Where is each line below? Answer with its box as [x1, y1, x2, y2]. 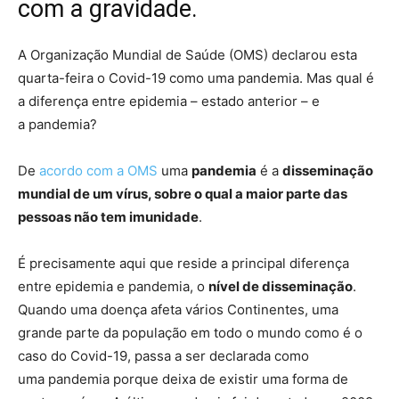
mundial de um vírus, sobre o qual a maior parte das [18, 185, 347, 203]
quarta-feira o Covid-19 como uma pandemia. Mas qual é [18, 69, 374, 87]
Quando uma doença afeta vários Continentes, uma [18, 301, 338, 319]
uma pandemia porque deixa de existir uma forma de [18, 370, 348, 388]
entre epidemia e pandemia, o [18, 278, 208, 296]
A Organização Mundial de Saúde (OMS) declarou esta [18, 46, 357, 64]
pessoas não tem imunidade [18, 208, 199, 226]
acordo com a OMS [39, 162, 158, 180]
